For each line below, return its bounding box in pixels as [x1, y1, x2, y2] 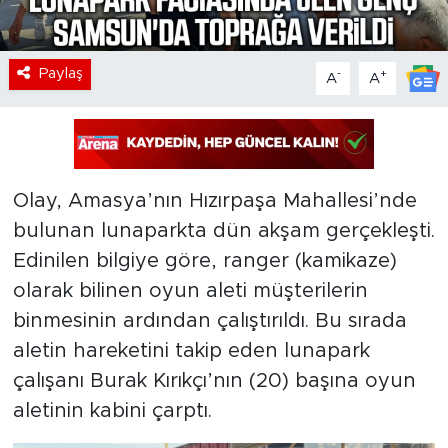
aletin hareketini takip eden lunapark [12, 341, 370, 362]
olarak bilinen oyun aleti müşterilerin [12, 281, 368, 302]
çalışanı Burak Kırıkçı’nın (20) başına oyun [12, 371, 416, 392]
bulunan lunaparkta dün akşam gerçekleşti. [12, 221, 435, 242]
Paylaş [38, 66, 83, 82]
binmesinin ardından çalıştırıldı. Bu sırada [12, 311, 407, 332]
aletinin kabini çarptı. [12, 401, 212, 422]
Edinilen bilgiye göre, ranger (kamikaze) [12, 251, 397, 272]
